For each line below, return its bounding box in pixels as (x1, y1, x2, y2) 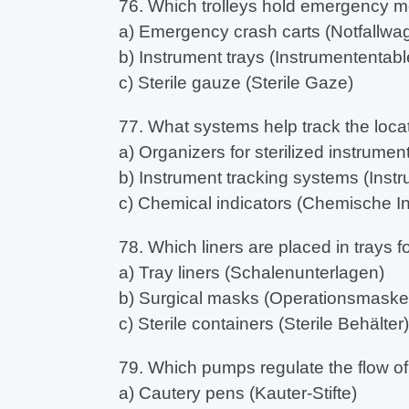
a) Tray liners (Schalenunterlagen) (118, 263, 384, 283)
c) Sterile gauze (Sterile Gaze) (118, 73, 353, 93)
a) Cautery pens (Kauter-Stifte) (118, 383, 357, 404)
